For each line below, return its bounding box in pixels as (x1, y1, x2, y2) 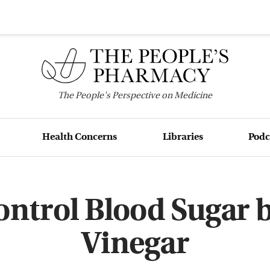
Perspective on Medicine (110, 91, 212, 101)
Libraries (162, 132, 203, 142)
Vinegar (81, 230, 189, 261)
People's (75, 91, 110, 101)
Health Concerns (42, 132, 118, 142)
